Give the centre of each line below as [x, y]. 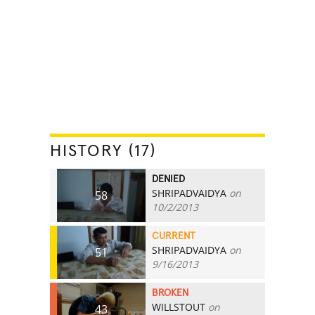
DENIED [169, 179]
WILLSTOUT [179, 307]
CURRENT [174, 236]
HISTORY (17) [103, 151]
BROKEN [171, 293]
